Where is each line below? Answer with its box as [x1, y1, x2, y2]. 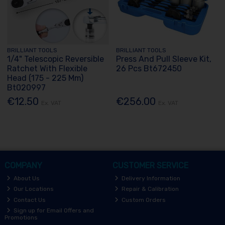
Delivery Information [120, 174, 181, 182]
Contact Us [12, 196, 46, 203]
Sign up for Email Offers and [12, 207, 94, 214]
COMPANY [4, 161, 42, 171]
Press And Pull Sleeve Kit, [116, 54, 212, 64]
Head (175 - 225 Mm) [7, 73, 84, 83]
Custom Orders [120, 196, 166, 203]
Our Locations [12, 185, 54, 193]
